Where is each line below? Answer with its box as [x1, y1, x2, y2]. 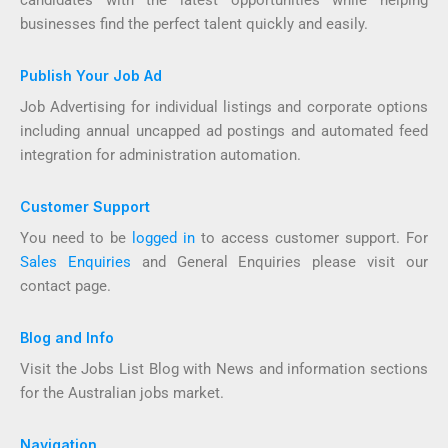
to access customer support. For [195, 229, 428, 247]
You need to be [20, 229, 132, 247]
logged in [132, 229, 195, 247]
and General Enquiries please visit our [130, 253, 429, 271]
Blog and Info [20, 329, 114, 346]
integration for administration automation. [20, 146, 301, 164]
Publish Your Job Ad [20, 67, 162, 84]
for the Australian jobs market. [20, 384, 224, 402]
